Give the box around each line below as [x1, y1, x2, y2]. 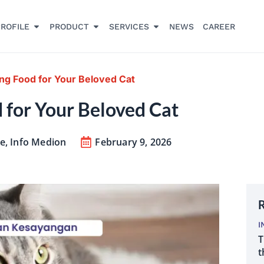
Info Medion [10, 136, 67, 149]
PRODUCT [49, 21, 89, 31]
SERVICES [108, 21, 149, 31]
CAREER [202, 21, 235, 31]
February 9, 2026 [95, 136, 172, 149]
